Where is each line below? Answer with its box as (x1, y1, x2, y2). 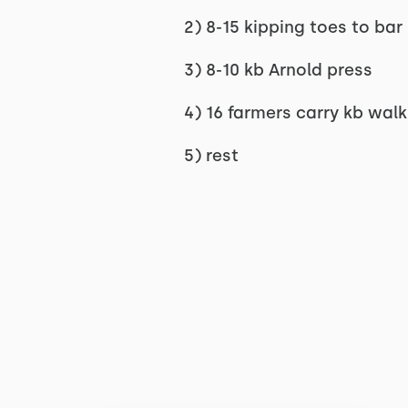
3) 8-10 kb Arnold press (183, 60, 372, 80)
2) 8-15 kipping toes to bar (183, 17, 403, 37)
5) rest (183, 146, 239, 166)
